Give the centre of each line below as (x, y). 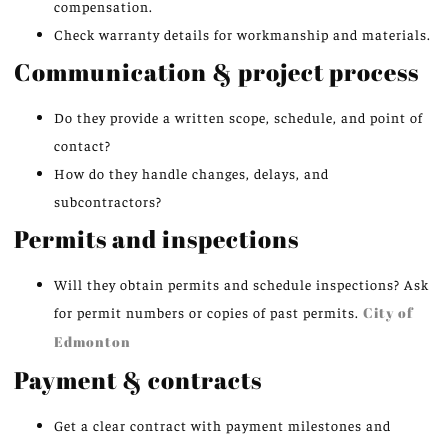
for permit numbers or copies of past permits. (208, 312)
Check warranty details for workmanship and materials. (242, 34)
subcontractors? (108, 201)
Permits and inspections (156, 239)
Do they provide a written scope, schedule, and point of (238, 117)
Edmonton (92, 342)
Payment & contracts (138, 380)
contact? (82, 145)
